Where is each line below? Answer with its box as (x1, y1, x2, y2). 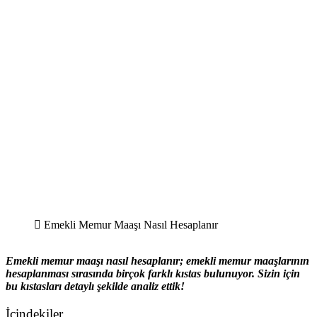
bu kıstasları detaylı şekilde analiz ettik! (6, 279, 185, 292)
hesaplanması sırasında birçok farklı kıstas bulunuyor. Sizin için (6, 267, 300, 279)
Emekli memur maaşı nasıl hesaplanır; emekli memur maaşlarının (6, 254, 309, 267)
